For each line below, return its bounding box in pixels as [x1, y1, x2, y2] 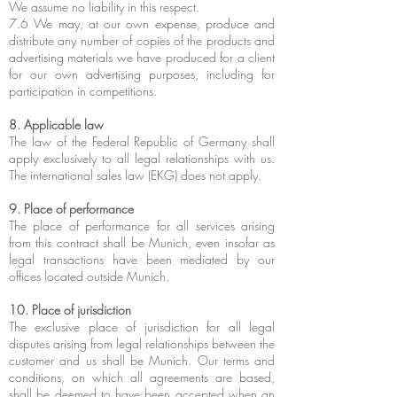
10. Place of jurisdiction [9, 301, 131, 318]
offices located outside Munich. [9, 268, 169, 284]
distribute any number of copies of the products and [9, 32, 275, 49]
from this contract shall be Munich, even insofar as [9, 234, 275, 251]
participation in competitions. [9, 82, 157, 99]
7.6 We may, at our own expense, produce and [9, 15, 275, 32]
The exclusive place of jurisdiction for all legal [9, 318, 275, 335]
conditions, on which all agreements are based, [9, 369, 275, 385]
